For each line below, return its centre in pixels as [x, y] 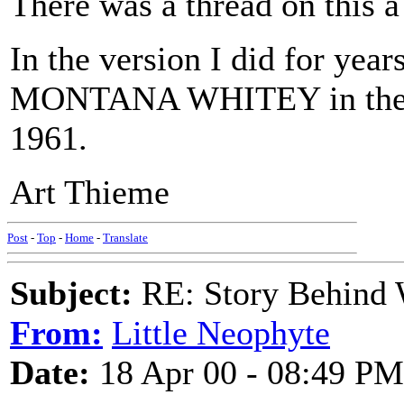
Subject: [71, 293]
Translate [125, 238]
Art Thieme [90, 192]
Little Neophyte [221, 333]
